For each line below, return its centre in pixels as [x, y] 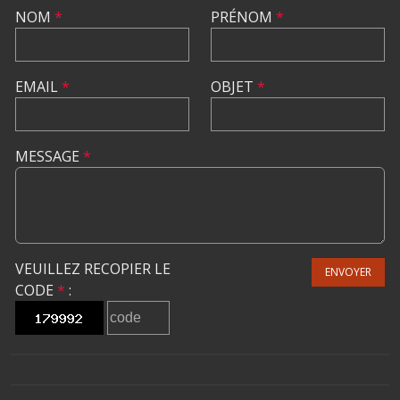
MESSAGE [49, 156]
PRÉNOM [243, 17]
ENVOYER [348, 272]
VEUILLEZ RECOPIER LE [93, 269]
